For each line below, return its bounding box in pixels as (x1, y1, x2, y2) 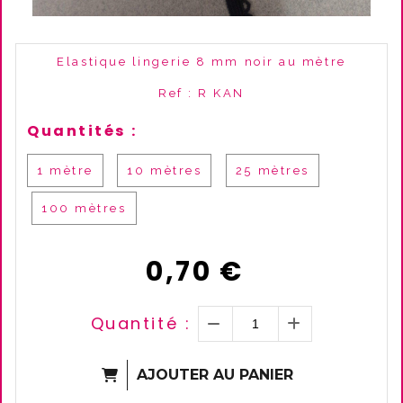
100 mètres (41, 201, 127, 215)
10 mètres (127, 164, 202, 177)
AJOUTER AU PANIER (137, 366, 293, 383)
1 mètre (37, 164, 94, 177)
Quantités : (27, 121, 138, 141)
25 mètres (235, 164, 309, 177)
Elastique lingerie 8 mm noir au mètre (57, 55, 346, 68)
